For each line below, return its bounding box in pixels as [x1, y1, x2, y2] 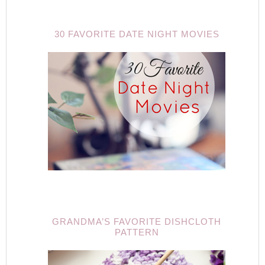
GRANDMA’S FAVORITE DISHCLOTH [52, 216, 221, 227]
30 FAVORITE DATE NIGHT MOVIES [54, 29, 219, 39]
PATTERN [114, 227, 159, 237]
